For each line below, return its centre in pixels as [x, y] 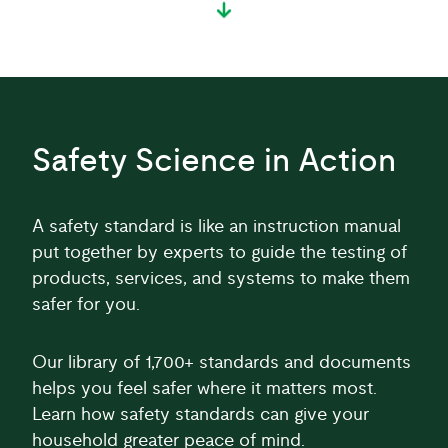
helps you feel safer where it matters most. [204, 371]
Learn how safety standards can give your [200, 397]
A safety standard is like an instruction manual [216, 209]
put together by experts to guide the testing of [219, 235]
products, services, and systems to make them [221, 261]
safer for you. [86, 287]
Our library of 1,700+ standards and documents [221, 345]
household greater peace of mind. [168, 423]
